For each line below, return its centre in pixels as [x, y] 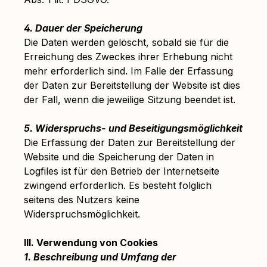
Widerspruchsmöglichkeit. [82, 214]
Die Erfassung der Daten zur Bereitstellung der [130, 142]
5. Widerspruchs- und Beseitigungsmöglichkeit [133, 128]
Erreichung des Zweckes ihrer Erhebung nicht [128, 57]
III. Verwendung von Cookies [91, 243]
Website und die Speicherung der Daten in [119, 157]
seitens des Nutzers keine [82, 200]
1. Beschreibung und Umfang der [100, 257]
